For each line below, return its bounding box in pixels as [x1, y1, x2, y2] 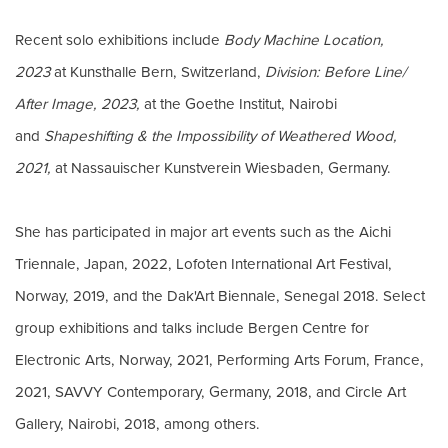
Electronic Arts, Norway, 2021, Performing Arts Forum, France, [15, 348, 424, 370]
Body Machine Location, [224, 28, 384, 50]
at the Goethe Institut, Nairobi [140, 92, 337, 114]
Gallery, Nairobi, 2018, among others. [15, 412, 260, 434]
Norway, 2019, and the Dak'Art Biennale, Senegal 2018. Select [15, 284, 425, 306]
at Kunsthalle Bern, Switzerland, [50, 60, 265, 82]
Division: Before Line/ [265, 60, 407, 82]
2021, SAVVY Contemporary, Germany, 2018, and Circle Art [15, 380, 406, 402]
